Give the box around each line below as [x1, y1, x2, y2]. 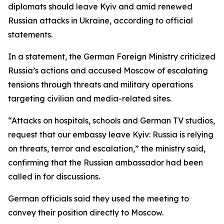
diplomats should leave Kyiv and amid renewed [8, 1, 192, 11]
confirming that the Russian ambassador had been [8, 157, 203, 167]
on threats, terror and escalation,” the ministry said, [8, 143, 205, 153]
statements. [8, 29, 52, 39]
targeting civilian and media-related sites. [8, 93, 171, 103]
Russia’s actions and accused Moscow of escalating [8, 65, 208, 75]
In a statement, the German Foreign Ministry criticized [8, 51, 215, 61]
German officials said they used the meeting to [8, 193, 189, 203]
